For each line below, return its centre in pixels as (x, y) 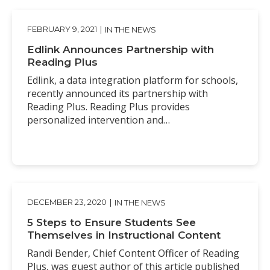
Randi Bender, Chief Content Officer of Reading (133, 253)
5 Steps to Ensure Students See (111, 222)
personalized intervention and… (99, 120)
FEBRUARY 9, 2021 (62, 29)
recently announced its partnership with (118, 93)
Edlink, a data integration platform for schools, (133, 80)
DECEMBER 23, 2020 (67, 202)
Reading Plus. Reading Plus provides (108, 106)
